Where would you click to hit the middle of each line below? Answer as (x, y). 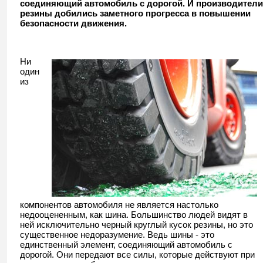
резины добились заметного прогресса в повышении (135, 13)
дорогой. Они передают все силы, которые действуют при (137, 254)
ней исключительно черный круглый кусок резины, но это (136, 225)
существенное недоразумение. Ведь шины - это (117, 235)
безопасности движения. (73, 23)
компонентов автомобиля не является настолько (119, 205)
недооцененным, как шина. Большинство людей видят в (134, 215)
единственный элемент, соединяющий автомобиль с (126, 245)
